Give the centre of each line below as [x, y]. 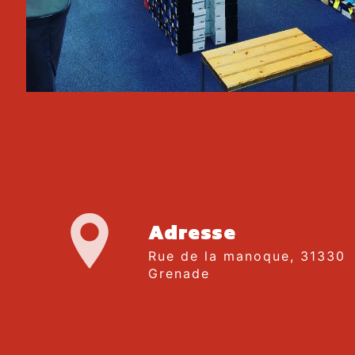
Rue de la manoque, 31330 [153, 256]
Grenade [179, 273]
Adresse [192, 232]
